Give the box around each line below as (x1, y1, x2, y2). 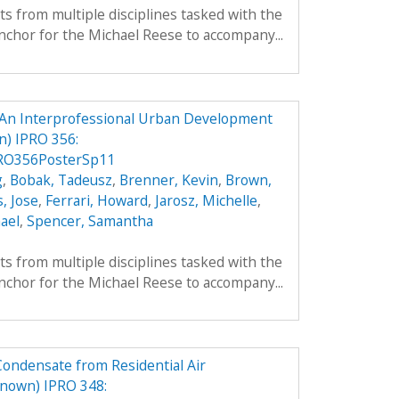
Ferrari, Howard (45, 190, 148, 210)
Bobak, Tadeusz (9, 169, 112, 190)
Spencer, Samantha (26, 210, 153, 231)
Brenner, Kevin (118, 169, 218, 190)
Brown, (224, 169, 272, 190)
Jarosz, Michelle (154, 190, 257, 210)
